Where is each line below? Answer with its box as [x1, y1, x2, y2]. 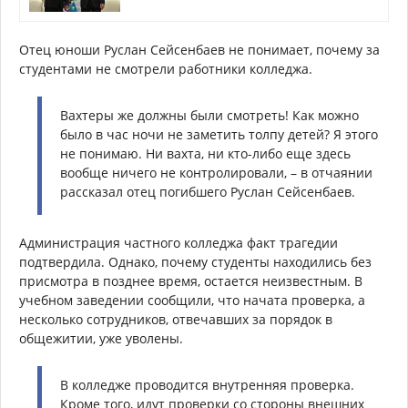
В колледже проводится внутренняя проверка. [60, 376, 354, 394]
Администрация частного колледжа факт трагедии [19, 234, 338, 252]
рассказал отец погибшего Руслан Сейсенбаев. [60, 183, 355, 201]
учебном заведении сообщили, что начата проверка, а [19, 291, 365, 310]
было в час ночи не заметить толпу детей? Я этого [60, 126, 378, 144]
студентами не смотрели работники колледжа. [19, 60, 312, 78]
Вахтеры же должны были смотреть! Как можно [60, 107, 359, 125]
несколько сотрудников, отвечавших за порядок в [19, 311, 332, 329]
